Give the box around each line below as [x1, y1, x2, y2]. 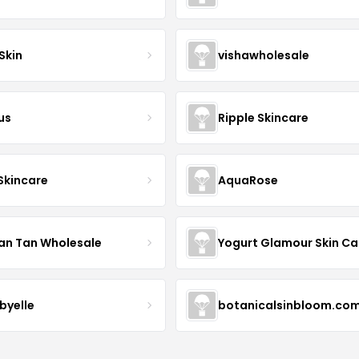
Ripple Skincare [217, 109, 309, 126]
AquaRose [217, 171, 278, 188]
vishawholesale [217, 46, 309, 63]
